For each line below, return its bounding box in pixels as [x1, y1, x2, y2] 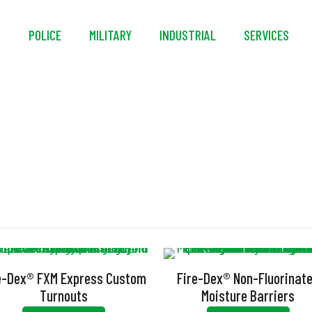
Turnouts [39, 286, 88, 304]
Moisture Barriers [201, 286, 295, 304]
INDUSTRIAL [159, 26, 216, 43]
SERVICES [244, 26, 289, 43]
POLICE [29, 26, 61, 43]
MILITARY [89, 26, 132, 43]
